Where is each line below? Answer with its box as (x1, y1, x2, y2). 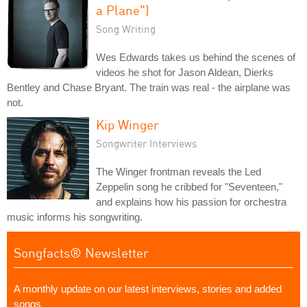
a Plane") (96, 2, 149, 18)
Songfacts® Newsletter (14, 245, 149, 260)
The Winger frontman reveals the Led (96, 166, 261, 177)
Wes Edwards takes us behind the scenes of (96, 51, 295, 63)
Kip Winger (96, 116, 159, 132)
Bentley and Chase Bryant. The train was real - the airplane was (7, 82, 291, 93)
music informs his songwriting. (7, 211, 143, 223)
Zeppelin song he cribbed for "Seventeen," (96, 181, 282, 193)
